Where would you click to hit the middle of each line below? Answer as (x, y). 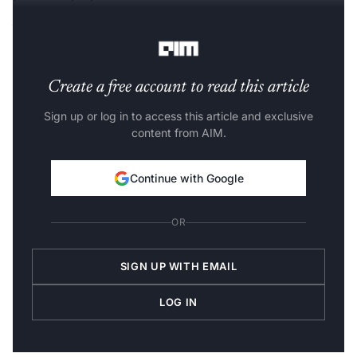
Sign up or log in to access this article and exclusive (178, 110)
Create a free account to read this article (178, 82)
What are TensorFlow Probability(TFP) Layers (156, 25)
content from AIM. (178, 127)
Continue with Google (186, 172)
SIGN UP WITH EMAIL (178, 260)
